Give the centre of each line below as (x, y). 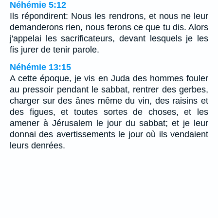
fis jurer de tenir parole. (54, 50)
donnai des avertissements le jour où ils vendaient (109, 135)
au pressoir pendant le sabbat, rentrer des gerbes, (109, 90)
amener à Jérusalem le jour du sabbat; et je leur (109, 123)
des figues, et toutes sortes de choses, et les (109, 112)
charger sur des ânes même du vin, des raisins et (109, 101)
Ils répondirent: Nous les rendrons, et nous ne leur (109, 16)
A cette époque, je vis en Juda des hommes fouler (109, 79)
